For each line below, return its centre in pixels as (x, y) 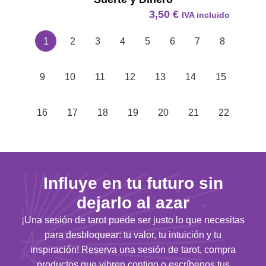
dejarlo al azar (133, 202)
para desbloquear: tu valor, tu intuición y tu (133, 235)
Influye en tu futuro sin (133, 183)
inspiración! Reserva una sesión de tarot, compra (133, 249)
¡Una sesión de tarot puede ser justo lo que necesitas (133, 220)
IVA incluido (205, 15)
